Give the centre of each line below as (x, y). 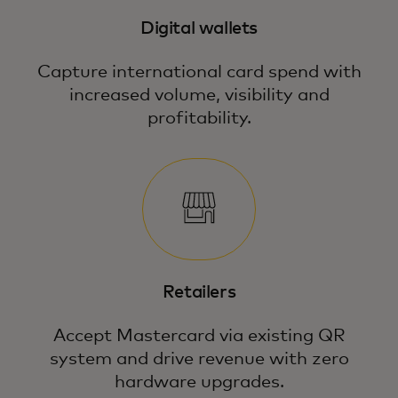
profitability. (199, 118)
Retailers (199, 292)
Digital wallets (199, 28)
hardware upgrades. (199, 382)
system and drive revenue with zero (199, 359)
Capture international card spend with (199, 72)
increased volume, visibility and (199, 95)
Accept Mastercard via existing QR (199, 336)
